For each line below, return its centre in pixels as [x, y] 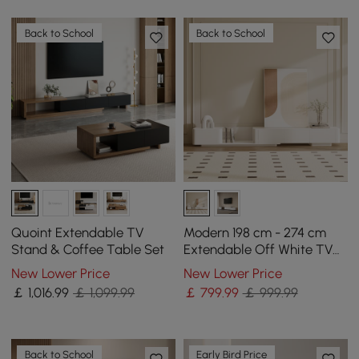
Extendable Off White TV [258, 249]
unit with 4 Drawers [241, 266]
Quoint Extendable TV [78, 232]
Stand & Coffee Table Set [88, 249]
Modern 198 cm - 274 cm [254, 232]
